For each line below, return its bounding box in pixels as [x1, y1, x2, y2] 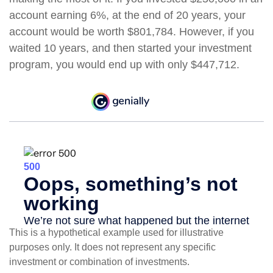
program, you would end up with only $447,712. [9, 58, 239, 71]
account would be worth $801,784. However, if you [9, 26, 254, 38]
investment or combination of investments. [9, 257, 190, 268]
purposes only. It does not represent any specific [9, 242, 216, 253]
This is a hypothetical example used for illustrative [9, 227, 224, 238]
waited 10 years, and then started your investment [9, 42, 252, 54]
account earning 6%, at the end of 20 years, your [9, 9, 246, 21]
